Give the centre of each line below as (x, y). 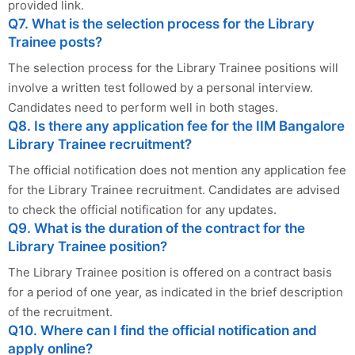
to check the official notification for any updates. (142, 209)
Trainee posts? (55, 42)
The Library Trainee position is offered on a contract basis (170, 272)
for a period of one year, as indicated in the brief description (176, 292)
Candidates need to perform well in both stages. (143, 107)
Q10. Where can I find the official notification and (162, 330)
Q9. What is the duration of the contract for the (157, 228)
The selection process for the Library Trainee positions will (173, 67)
